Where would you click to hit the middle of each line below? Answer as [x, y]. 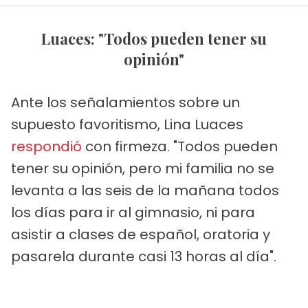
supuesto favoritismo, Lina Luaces [127, 125]
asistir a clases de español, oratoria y [141, 235]
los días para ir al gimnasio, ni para [133, 213]
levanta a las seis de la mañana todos [145, 191]
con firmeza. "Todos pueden [180, 147]
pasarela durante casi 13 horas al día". [144, 257]
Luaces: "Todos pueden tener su [46, 39]
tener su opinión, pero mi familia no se [143, 169]
